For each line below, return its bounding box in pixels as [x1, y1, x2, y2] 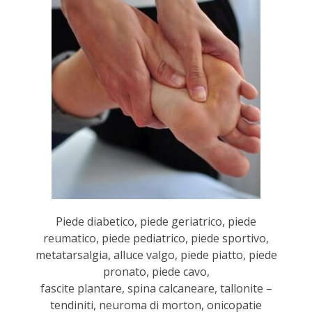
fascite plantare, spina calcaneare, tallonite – [40, 280, 272, 296]
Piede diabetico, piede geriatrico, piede [56, 213, 256, 229]
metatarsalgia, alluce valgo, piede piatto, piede [35, 247, 277, 263]
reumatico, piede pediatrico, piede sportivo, [43, 230, 269, 246]
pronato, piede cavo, [102, 263, 210, 279]
